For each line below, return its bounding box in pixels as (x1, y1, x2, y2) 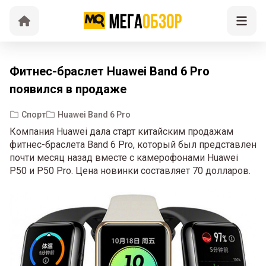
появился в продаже (9, 82, 126, 96)
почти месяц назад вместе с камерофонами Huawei (9, 152, 238, 163)
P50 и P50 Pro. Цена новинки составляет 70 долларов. (9, 165, 251, 176)
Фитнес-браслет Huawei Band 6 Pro (9, 64, 210, 78)
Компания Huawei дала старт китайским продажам (9, 126, 233, 137)
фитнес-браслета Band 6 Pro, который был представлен (9, 139, 256, 150)
